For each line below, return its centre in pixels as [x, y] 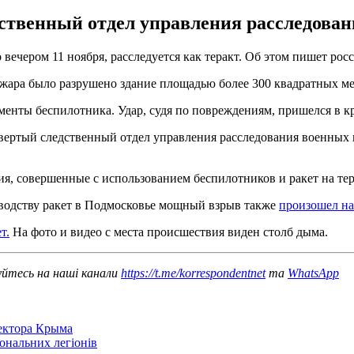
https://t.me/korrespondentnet [193, 273]
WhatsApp [313, 273]
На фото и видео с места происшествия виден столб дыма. [169, 232]
